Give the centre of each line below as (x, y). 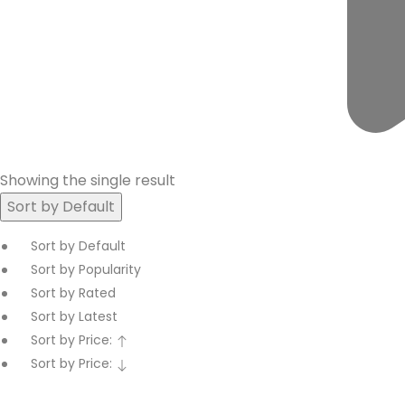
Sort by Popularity (86, 270)
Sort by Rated (73, 293)
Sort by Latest (74, 317)
